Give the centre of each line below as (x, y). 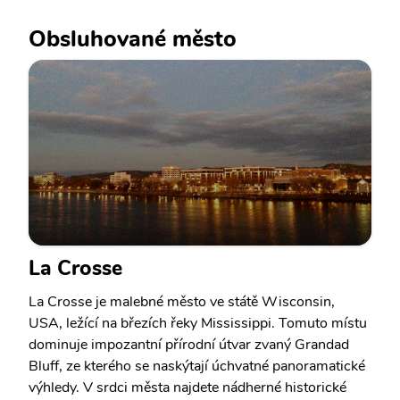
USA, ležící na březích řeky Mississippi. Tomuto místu (198, 323)
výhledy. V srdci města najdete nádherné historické (187, 387)
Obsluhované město (133, 39)
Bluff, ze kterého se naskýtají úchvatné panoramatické (197, 366)
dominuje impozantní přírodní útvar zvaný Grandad (189, 345)
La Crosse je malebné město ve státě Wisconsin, (182, 302)
